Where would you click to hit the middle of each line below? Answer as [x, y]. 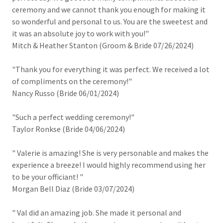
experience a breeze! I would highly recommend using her [109, 165]
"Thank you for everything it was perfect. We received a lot [111, 69]
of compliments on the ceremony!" [72, 81]
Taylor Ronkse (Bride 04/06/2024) [68, 129]
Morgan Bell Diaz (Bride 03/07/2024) [73, 189]
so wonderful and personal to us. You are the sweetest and [110, 21]
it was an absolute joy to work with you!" [80, 33]
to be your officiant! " [48, 177]
